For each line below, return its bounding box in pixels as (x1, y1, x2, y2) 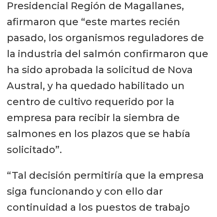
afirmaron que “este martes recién (6, 16, 180, 28)
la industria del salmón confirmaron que (6, 48, 208, 60)
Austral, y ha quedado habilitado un (6, 80, 185, 92)
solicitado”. (6, 144, 62, 156)
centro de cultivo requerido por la (6, 96, 174, 108)
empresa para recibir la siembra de (6, 112, 180, 124)
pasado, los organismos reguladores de (6, 32, 204, 44)
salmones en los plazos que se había (6, 128, 190, 140)
